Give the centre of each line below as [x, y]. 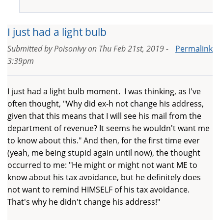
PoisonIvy [70, 48]
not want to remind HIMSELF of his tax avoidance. [98, 189]
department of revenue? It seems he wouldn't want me [109, 128]
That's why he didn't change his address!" [84, 202]
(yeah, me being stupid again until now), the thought [104, 152]
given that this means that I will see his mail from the [104, 116]
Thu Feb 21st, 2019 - [134, 48]
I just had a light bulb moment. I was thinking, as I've [104, 91]
